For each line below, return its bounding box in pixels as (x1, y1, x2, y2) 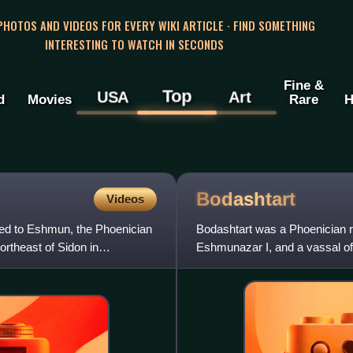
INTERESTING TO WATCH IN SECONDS (44, 35, 224, 53)
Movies (27, 91, 72, 108)
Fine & (283, 77, 324, 94)
